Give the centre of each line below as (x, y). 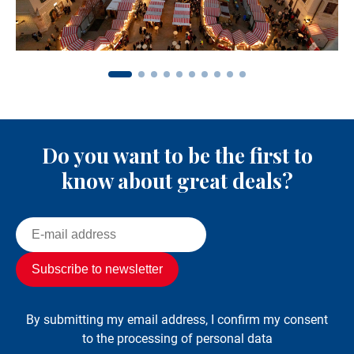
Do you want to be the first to (177, 155)
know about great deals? (177, 180)
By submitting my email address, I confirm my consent (177, 319)
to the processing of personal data (177, 338)
